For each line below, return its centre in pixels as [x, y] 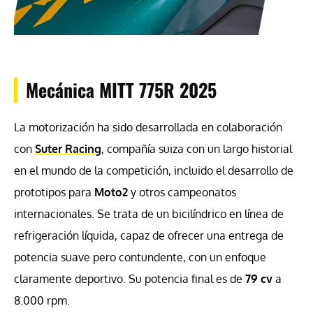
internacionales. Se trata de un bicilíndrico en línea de [149, 213]
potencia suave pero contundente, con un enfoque [140, 257]
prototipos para [54, 192]
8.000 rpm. [42, 300]
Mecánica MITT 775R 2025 [121, 89]
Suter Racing [68, 148]
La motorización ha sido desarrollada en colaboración [148, 127]
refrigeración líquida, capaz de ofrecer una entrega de [149, 235]
